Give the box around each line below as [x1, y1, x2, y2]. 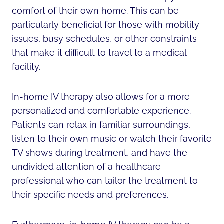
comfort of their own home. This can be [12, 5, 179, 16]
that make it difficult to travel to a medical [12, 47, 186, 58]
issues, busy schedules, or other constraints [12, 33, 197, 44]
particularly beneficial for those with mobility [12, 19, 199, 30]
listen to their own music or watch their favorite [12, 133, 212, 144]
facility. [12, 61, 40, 72]
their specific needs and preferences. [12, 189, 168, 200]
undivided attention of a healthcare [12, 161, 161, 172]
